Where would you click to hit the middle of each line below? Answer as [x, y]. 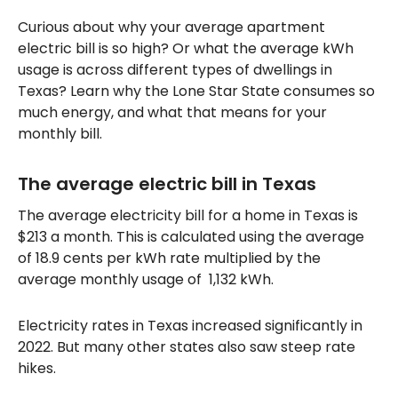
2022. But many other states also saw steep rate [187, 347]
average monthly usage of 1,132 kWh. [147, 279]
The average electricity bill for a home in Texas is [188, 215]
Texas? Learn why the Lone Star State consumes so [196, 91]
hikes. [39, 368]
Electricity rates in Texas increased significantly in [190, 326]
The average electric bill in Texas [167, 184]
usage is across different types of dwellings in [175, 70]
